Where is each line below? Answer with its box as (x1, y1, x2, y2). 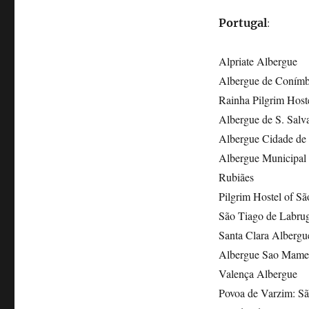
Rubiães (218, 170, 254, 185)
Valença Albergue (218, 266, 297, 281)
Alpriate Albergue (218, 54, 297, 69)
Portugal (218, 16, 267, 30)
